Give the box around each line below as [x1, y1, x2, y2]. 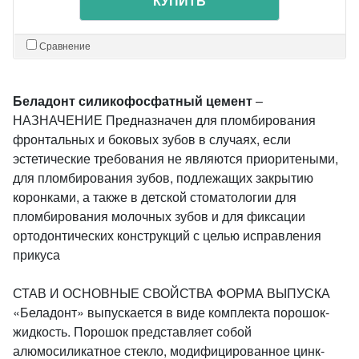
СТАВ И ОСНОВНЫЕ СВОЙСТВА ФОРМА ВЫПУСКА [13, 284, 330, 302]
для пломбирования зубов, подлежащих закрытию [13, 168, 313, 187]
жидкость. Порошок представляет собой [13, 322, 252, 341]
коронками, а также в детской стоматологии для [13, 188, 296, 206]
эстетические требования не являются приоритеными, [13, 149, 338, 167]
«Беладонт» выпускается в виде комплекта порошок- [13, 303, 329, 321]
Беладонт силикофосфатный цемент [13, 91, 252, 110]
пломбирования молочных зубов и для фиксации [13, 207, 305, 225]
